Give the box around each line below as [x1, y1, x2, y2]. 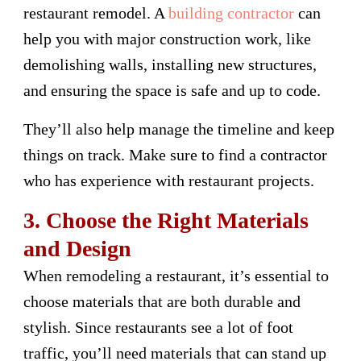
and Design [23, 235, 131, 261]
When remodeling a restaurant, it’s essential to [23, 266, 329, 284]
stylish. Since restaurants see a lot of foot [23, 317, 293, 336]
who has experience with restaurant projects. [23, 171, 314, 189]
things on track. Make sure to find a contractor [23, 145, 327, 164]
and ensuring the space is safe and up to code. [23, 81, 321, 99]
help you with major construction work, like [23, 29, 311, 48]
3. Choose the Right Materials [23, 207, 309, 233]
